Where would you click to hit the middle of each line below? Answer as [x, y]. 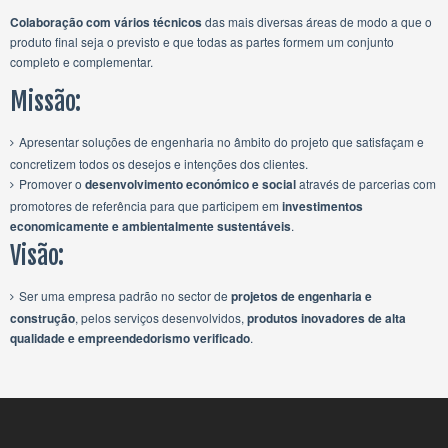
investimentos [322, 206]
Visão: [37, 255]
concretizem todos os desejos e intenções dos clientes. [159, 163]
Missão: [45, 101]
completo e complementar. [81, 61]
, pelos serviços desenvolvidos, [161, 317]
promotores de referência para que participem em [146, 205]
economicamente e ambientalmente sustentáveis [150, 226]
